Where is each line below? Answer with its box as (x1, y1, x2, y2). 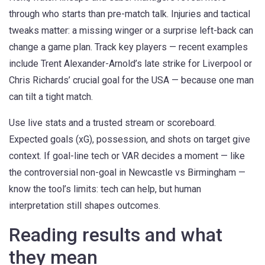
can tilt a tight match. (9, 91, 93, 102)
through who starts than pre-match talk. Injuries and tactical (9, 8, 250, 20)
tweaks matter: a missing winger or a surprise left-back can (9, 25, 253, 36)
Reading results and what (9, 224, 222, 246)
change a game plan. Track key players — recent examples (9, 41, 248, 53)
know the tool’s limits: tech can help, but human (9, 183, 201, 195)
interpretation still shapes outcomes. (9, 200, 160, 211)
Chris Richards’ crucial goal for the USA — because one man (9, 75, 254, 86)
